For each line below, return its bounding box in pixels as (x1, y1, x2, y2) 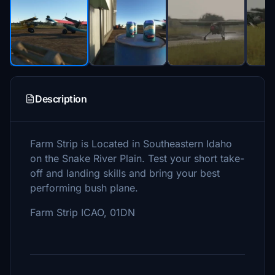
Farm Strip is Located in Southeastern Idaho (30, 137, 232, 150)
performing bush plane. (30, 182, 141, 194)
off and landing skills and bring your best (30, 167, 220, 179)
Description (35, 93, 87, 105)
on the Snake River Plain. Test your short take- (30, 152, 244, 165)
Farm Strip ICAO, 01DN (30, 206, 135, 219)
